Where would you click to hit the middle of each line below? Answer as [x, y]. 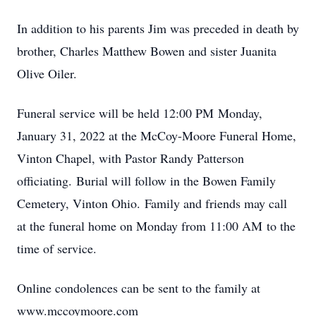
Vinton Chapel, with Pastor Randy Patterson [130, 158]
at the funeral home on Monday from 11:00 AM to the [156, 226]
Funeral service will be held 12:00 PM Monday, [140, 113]
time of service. [57, 248]
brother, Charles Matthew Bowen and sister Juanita [147, 51]
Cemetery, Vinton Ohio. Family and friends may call [152, 203]
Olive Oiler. [47, 73]
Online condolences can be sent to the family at [139, 288]
